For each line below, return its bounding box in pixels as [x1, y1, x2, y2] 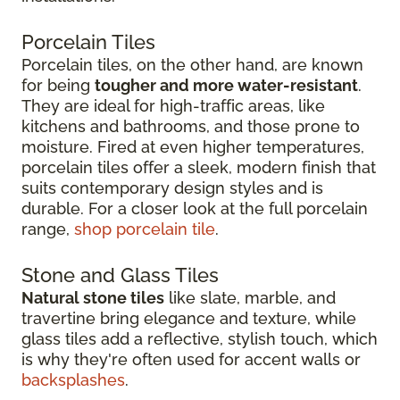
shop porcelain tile [74, 219, 215, 238]
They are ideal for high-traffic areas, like [21, 96, 325, 115]
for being [21, 75, 95, 95]
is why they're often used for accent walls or [21, 349, 361, 369]
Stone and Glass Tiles [21, 262, 219, 287]
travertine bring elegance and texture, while [21, 308, 356, 328]
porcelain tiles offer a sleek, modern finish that [21, 157, 376, 177]
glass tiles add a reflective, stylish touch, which [21, 329, 378, 348]
